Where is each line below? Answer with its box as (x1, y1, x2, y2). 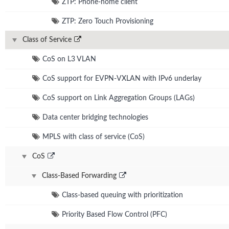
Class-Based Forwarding (42, 172, 117, 179)
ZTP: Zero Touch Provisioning (62, 17, 153, 25)
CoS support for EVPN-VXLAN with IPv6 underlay (42, 75, 201, 82)
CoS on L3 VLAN (42, 55, 96, 63)
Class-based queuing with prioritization (62, 191, 183, 199)
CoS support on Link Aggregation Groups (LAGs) (42, 94, 195, 102)
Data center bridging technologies (42, 113, 148, 121)
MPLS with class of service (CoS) (42, 133, 145, 141)
